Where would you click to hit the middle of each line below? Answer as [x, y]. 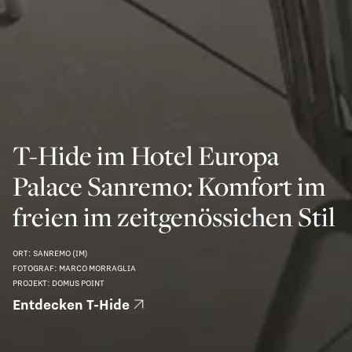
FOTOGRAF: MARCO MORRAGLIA [74, 268]
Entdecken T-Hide [71, 304]
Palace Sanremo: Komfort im [169, 185]
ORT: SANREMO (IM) [50, 253]
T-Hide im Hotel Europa [146, 155]
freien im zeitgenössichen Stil [174, 216]
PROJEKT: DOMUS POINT [59, 282]
